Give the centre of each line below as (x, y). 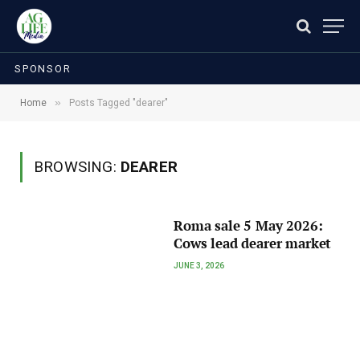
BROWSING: (77, 167)
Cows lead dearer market (253, 243)
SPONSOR (43, 68)
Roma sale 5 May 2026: (248, 226)
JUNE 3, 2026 (199, 266)
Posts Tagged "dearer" (119, 103)
